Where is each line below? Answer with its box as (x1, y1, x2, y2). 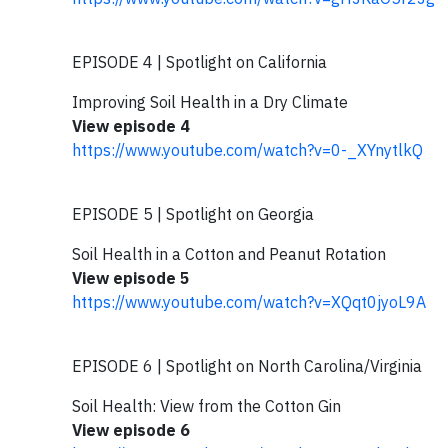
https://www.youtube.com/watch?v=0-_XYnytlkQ (72, 140, 423, 160)
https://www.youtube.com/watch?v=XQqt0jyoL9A (72, 292, 426, 312)
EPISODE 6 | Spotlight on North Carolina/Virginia (72, 356, 422, 376)
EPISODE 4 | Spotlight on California (72, 52, 327, 72)
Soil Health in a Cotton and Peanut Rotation (72, 244, 386, 264)
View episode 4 (72, 116, 190, 136)
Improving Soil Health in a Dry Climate (72, 92, 348, 112)
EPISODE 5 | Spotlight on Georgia (72, 204, 314, 224)
